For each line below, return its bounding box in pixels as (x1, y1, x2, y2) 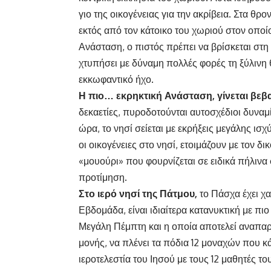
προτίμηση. (79, 171, 127, 184)
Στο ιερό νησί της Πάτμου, (79, 188, 197, 200)
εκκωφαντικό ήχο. (79, 73, 154, 86)
